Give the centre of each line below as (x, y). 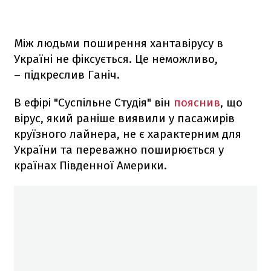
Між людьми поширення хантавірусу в (119, 43)
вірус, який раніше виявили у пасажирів (124, 118)
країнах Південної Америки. (90, 165)
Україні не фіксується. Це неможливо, (116, 59)
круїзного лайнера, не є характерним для (128, 134)
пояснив (197, 102)
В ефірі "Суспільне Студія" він (94, 102)
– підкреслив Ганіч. (67, 74)
